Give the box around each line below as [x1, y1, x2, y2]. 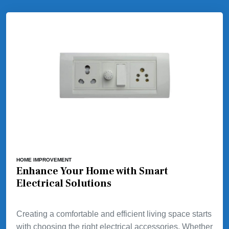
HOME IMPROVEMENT [16, 157, 72, 163]
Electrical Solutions [16, 177, 111, 191]
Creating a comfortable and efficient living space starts [16, 210, 212, 219]
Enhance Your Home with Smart [16, 165, 168, 178]
